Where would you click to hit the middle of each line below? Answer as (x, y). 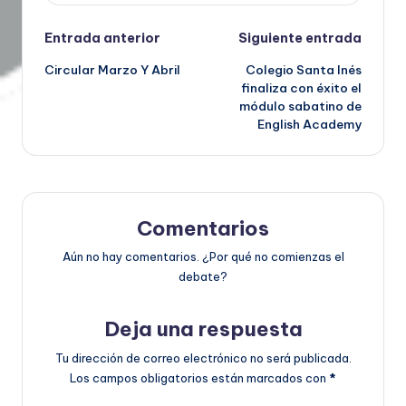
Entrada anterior (102, 38)
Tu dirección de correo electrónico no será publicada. (203, 358)
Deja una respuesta (203, 329)
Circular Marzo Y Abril (112, 69)
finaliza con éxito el (301, 87)
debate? (203, 277)
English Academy (309, 124)
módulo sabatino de (300, 106)
